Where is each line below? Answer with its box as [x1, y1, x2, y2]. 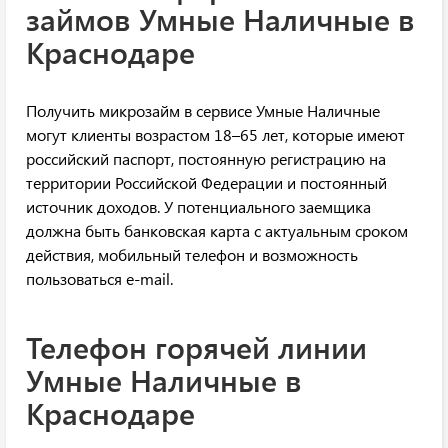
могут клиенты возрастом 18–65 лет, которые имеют [26, 124, 405, 146]
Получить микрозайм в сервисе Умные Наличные [26, 100, 380, 122]
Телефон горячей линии [26, 327, 367, 368]
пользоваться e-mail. [26, 268, 173, 290]
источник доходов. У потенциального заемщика [26, 196, 371, 218]
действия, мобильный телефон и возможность [26, 244, 358, 266]
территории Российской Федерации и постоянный [26, 172, 387, 194]
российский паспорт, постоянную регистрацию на [26, 148, 386, 170]
